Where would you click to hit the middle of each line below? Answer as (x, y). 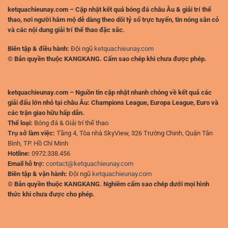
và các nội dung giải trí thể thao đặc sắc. (66, 30)
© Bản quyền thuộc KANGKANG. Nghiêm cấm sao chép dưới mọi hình (108, 184)
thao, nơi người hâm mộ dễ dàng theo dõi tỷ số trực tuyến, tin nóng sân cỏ (113, 20)
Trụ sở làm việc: (31, 133)
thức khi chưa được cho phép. (51, 194)
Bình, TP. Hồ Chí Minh (38, 144)
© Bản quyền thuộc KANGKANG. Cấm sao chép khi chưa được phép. (107, 59)
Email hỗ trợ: (26, 164)
